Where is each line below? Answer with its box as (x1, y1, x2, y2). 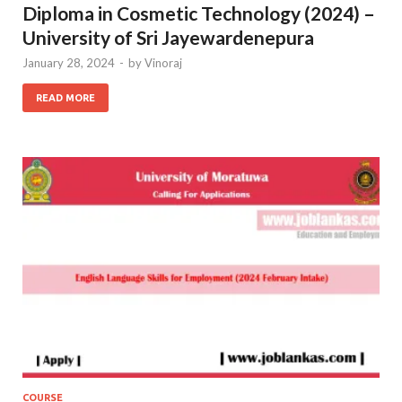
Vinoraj (144, 56, 182, 71)
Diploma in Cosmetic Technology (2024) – (22, 2, 375, 25)
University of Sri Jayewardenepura (22, 26, 314, 49)
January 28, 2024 (22, 56, 115, 71)
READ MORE (36, 92, 95, 104)
